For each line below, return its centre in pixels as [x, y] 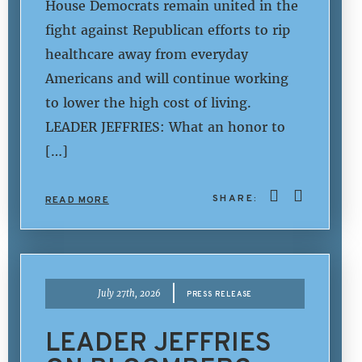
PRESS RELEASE [219, 294]
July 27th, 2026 [129, 294]
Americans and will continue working [167, 78]
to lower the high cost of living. [148, 102]
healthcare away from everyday [147, 54]
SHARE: [237, 198]
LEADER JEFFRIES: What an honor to [165, 126]
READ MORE [77, 199]
